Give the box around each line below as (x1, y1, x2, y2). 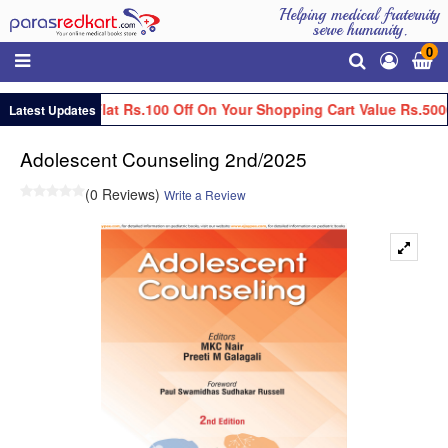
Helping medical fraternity (279, 5, 440, 25)
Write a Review (164, 185, 246, 203)
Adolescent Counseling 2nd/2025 (20, 144, 307, 172)
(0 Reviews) (85, 183, 160, 204)
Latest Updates (6, 100, 96, 119)
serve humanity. (312, 20, 407, 40)
